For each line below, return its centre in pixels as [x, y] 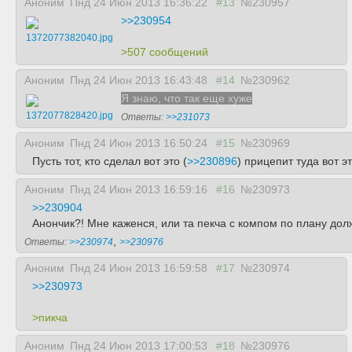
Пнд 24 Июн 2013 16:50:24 [140, 143]
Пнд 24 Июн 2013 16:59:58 [140, 268]
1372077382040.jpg [70, 38]
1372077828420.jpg [70, 115]
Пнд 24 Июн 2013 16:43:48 [140, 80]
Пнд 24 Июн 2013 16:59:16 [140, 189]
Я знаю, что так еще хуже [187, 98]
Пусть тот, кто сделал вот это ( [110, 161]
